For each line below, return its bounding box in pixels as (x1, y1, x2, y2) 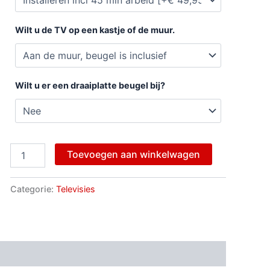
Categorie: (10, 183, 56, 194)
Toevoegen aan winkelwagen (66, 148, 200, 160)
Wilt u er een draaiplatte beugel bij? (14, 80, 165, 90)
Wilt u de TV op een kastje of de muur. (14, 24, 175, 35)
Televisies (55, 183, 95, 194)
